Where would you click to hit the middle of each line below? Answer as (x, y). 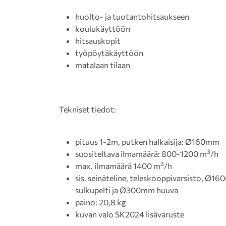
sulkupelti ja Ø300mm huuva (127, 190)
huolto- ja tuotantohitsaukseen (132, 17)
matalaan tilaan (103, 65)
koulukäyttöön (103, 29)
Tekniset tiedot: (88, 109)
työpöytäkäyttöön (109, 53)
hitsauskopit (98, 41)
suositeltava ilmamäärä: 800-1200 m (141, 154)
